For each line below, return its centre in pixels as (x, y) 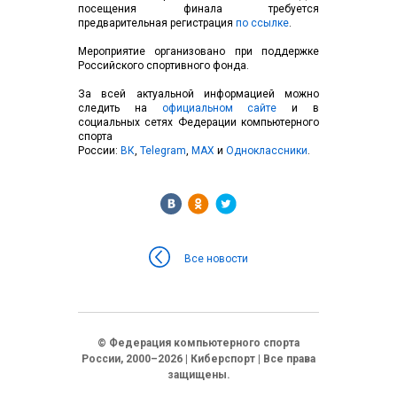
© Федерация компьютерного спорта (198, 343)
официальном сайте (219, 108)
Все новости (216, 259)
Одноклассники (265, 151)
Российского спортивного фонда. (163, 66)
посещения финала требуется (198, 9)
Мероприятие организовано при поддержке (198, 51)
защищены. (198, 375)
